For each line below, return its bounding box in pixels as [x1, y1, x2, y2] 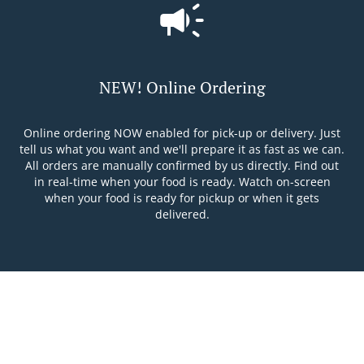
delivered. [154, 206, 210, 222]
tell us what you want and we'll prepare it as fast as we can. [19, 141, 344, 157]
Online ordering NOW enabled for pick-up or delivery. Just [24, 125, 340, 141]
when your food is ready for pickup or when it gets [45, 190, 319, 206]
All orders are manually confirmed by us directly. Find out [25, 158, 339, 173]
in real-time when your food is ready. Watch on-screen [33, 174, 331, 189]
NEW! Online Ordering [98, 76, 266, 98]
